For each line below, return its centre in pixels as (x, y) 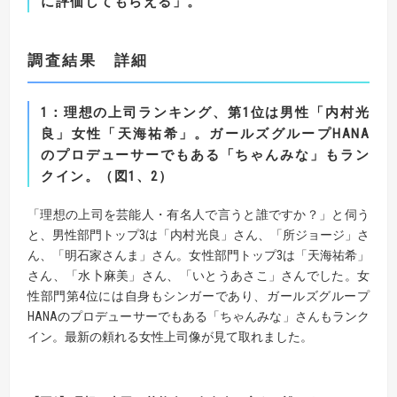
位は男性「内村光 (310, 112)
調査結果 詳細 (88, 60)
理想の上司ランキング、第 (153, 112)
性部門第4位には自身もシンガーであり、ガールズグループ (198, 296)
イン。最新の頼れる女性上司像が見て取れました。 (170, 336)
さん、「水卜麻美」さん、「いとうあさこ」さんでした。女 (198, 275)
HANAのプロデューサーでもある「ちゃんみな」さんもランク (198, 316)
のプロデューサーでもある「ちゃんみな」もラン (205, 155)
